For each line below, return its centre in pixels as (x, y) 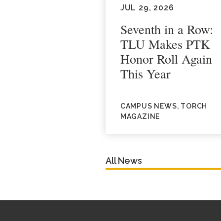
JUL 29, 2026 (147, 8)
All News (124, 161)
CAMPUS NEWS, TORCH (164, 106)
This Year (145, 74)
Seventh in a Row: (166, 29)
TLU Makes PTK (165, 44)
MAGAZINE (140, 116)
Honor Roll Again (166, 59)
